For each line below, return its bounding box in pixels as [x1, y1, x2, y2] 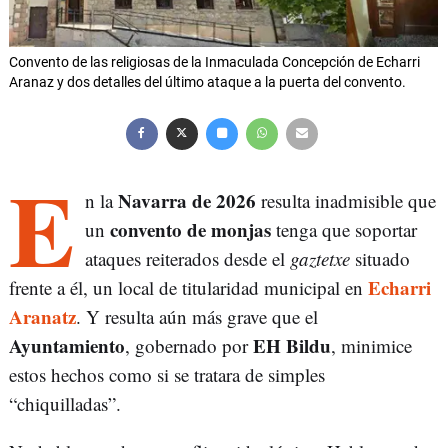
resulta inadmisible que [256, 188, 436, 214]
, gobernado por [125, 333, 253, 359]
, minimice [331, 333, 412, 359]
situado [350, 246, 410, 272]
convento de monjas [110, 216, 271, 244]
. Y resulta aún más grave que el [76, 304, 318, 330]
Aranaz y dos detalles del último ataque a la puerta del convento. [9, 74, 406, 91]
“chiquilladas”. [9, 391, 121, 417]
